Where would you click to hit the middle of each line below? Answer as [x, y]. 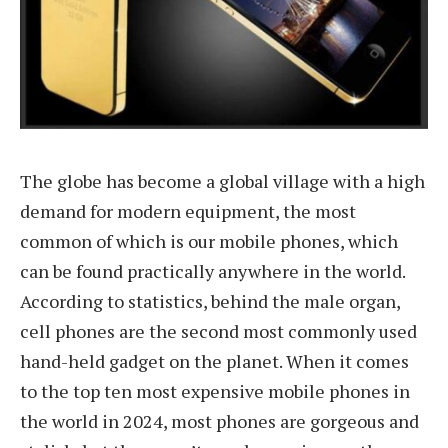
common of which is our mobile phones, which [209, 240]
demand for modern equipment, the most [188, 210]
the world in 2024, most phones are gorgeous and [219, 420]
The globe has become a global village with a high [222, 180]
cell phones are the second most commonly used [218, 330]
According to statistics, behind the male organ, [210, 300]
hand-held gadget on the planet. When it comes [214, 360]
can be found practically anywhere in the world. [212, 270]
